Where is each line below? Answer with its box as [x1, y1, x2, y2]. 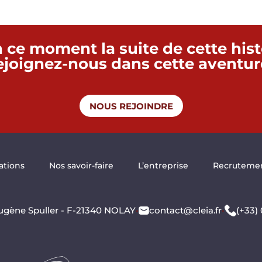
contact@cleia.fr [149, 205, 222, 216]
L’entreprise [138, 160, 188, 171]
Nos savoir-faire [49, 160, 113, 171]
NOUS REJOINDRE [89, 100, 173, 112]
